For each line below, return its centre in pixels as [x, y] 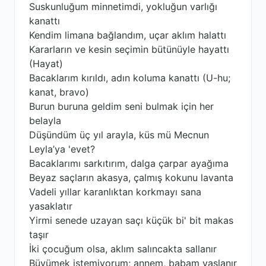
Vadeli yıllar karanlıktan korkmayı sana [115, 192]
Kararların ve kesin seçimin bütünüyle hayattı [129, 49]
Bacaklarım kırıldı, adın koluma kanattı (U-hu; [130, 78]
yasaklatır [51, 206]
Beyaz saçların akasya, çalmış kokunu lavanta [131, 178]
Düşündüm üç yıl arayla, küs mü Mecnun [119, 135]
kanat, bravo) [59, 92]
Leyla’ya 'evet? [62, 149]
